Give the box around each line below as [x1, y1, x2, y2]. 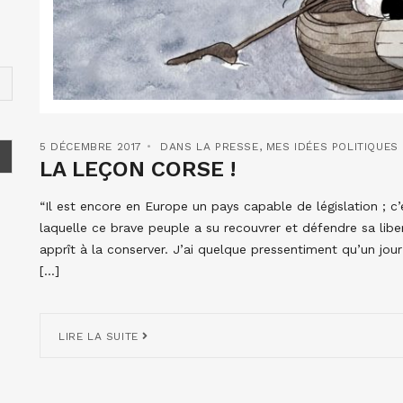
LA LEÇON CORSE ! [40, 156, 236, 182]
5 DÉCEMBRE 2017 [40, 139, 142, 153]
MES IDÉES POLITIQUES [265, 139, 399, 153]
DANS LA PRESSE [160, 139, 259, 153]
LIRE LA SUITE [58, 329, 143, 343]
